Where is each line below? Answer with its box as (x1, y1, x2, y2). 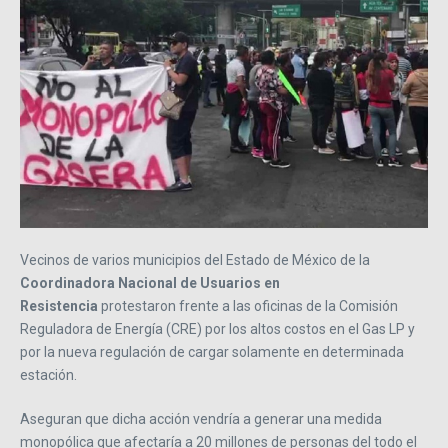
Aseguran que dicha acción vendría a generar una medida (20, 411, 382, 428)
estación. (20, 367, 77, 384)
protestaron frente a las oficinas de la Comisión (101, 298, 398, 315)
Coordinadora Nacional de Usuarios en (20, 275, 280, 292)
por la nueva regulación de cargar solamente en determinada (20, 344, 404, 361)
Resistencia (20, 298, 101, 315)
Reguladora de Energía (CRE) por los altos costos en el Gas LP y (20, 321, 415, 338)
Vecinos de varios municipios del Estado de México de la (20, 252, 370, 269)
